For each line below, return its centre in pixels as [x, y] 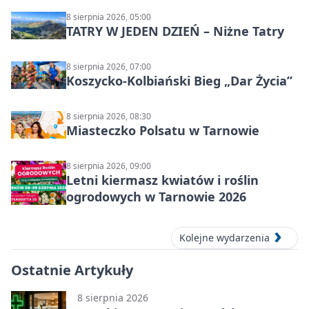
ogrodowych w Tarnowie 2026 [156, 197]
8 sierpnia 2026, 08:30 [109, 116]
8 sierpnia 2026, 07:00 [109, 67]
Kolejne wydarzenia [225, 238]
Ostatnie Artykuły [72, 270]
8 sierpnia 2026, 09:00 [109, 166]
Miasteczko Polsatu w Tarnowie [163, 130]
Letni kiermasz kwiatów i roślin [162, 180]
